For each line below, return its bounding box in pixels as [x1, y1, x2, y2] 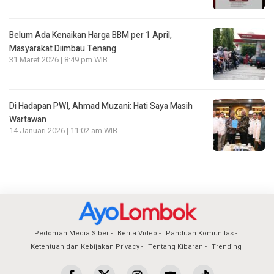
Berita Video [117, 228, 157, 239]
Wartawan [9, 113, 46, 127]
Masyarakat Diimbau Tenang [9, 42, 116, 56]
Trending [211, 242, 242, 253]
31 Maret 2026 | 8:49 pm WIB [9, 54, 108, 66]
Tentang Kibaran [147, 242, 203, 253]
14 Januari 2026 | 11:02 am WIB [9, 125, 117, 137]
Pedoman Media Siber [34, 228, 109, 239]
